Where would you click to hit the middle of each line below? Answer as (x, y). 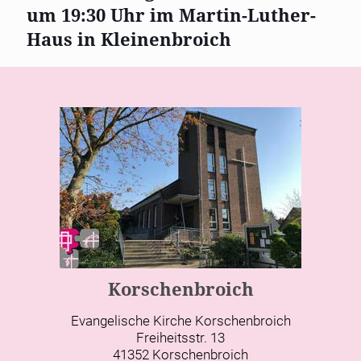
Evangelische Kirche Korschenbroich (180, 321)
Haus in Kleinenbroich (131, 39)
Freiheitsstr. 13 (180, 338)
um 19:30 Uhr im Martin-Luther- (171, 15)
